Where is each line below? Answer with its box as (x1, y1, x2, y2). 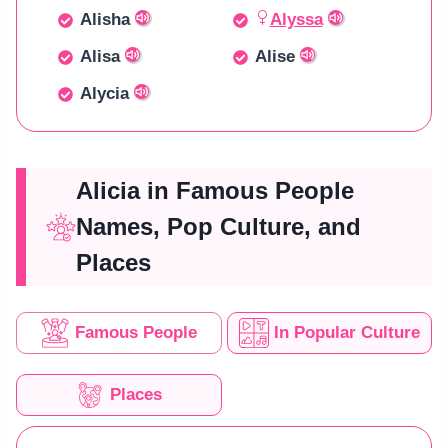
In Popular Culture (273, 323, 420, 343)
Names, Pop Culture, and (76, 212, 361, 240)
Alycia (80, 83, 129, 103)
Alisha (80, 9, 130, 29)
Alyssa (269, 9, 323, 29)
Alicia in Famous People (76, 176, 354, 204)
